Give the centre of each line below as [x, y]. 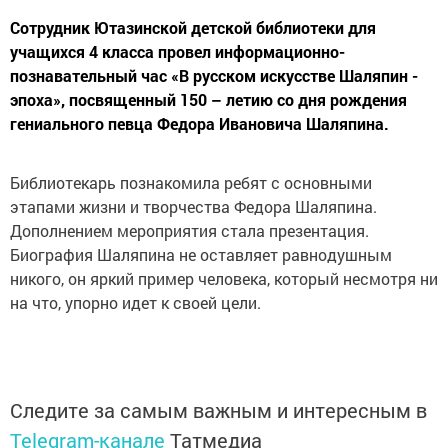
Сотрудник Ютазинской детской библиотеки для [193, 27]
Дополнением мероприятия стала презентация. [191, 230]
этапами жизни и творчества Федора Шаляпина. [193, 206]
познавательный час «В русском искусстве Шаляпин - [214, 75]
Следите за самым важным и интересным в [218, 409]
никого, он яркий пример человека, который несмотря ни [224, 278]
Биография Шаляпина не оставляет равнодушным [201, 254]
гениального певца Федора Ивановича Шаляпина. [199, 123]
